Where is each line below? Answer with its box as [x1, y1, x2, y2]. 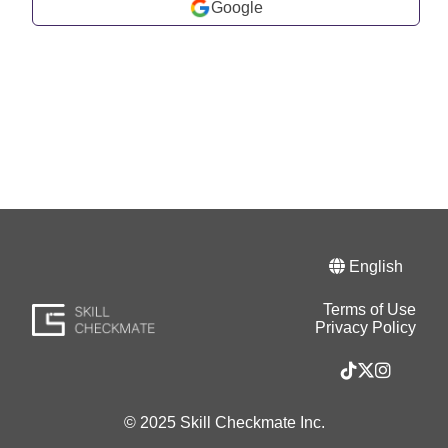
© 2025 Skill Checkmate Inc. [123, 414, 325, 431]
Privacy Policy [315, 319, 416, 336]
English [344, 258, 403, 275]
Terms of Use [323, 301, 416, 318]
